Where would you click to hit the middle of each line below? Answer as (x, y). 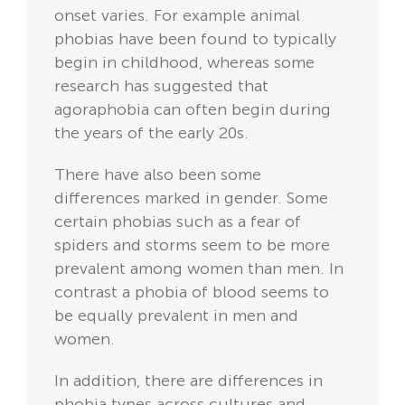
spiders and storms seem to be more (192, 245)
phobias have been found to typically (195, 39)
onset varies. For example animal (177, 16)
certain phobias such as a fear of (178, 222)
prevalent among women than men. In (199, 269)
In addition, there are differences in (188, 381)
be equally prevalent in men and (176, 316)
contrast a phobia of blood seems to (192, 292)
